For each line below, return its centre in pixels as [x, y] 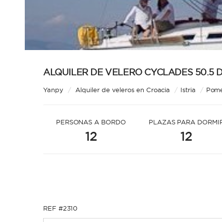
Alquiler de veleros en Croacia [123, 90]
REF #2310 [60, 208]
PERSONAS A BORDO [91, 122]
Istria [188, 90]
